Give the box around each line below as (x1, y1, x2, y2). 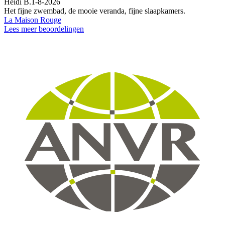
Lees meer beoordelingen (4, 24, 84, 33)
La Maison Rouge (4, 15, 61, 24)
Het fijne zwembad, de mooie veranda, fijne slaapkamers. (4, 6, 185, 15)
